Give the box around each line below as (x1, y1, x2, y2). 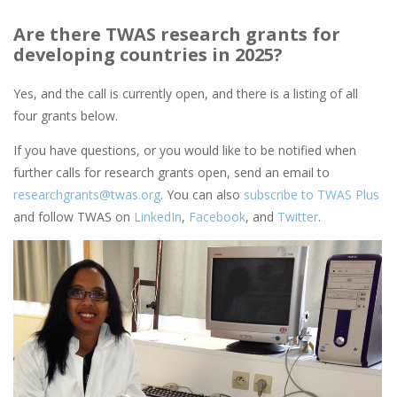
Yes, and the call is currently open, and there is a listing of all (13, 85, 358, 103)
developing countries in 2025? (13, 43, 283, 67)
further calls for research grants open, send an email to (13, 164, 330, 182)
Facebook (189, 208, 245, 226)
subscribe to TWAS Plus (244, 186, 379, 204)
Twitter (277, 208, 318, 226)
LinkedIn (134, 208, 182, 226)
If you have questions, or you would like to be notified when (13, 142, 356, 160)
